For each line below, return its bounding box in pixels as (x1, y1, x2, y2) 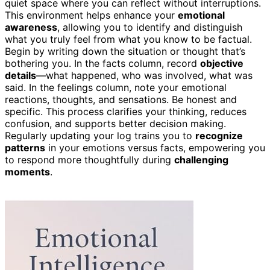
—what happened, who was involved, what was (36, 69, 253, 81)
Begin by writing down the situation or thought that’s (5, 45, 245, 57)
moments (5, 165, 50, 178)
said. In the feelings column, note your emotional (5, 81, 227, 93)
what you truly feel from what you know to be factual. (5, 33, 252, 45)
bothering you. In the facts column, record (5, 57, 200, 69)
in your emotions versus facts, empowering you (45, 141, 265, 154)
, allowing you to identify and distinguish (57, 20, 242, 33)
